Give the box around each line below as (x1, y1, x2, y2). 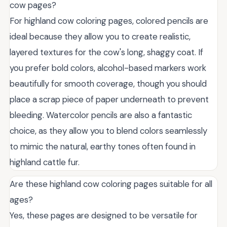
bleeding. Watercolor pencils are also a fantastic (10, 109, 192, 121)
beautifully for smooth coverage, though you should (10, 78, 207, 90)
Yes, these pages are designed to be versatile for (10, 210, 198, 221)
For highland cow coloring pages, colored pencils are (10, 15, 208, 27)
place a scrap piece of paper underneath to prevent (10, 94, 209, 105)
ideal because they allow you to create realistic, (10, 31, 191, 43)
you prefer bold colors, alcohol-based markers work (10, 62, 206, 74)
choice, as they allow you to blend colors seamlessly (10, 125, 207, 137)
